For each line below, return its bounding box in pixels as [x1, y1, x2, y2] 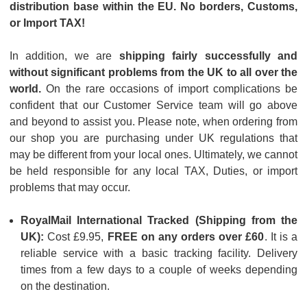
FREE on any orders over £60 [107, 230, 265, 243]
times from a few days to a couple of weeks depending [21, 263, 297, 275]
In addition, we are [10, 49, 119, 62]
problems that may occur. [10, 181, 133, 193]
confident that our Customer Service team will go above [10, 99, 297, 111]
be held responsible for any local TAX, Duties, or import [10, 164, 297, 177]
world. [10, 82, 41, 95]
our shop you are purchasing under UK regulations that [10, 132, 297, 144]
